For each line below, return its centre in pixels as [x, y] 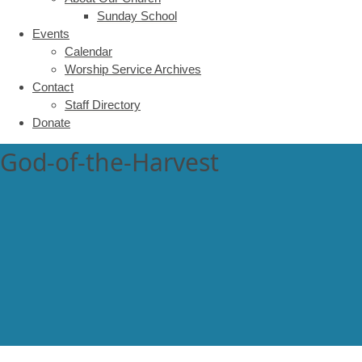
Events [51, 34]
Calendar [88, 51]
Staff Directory [103, 105]
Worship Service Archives [133, 69]
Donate [51, 122]
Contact [53, 87]
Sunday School [137, 16]
